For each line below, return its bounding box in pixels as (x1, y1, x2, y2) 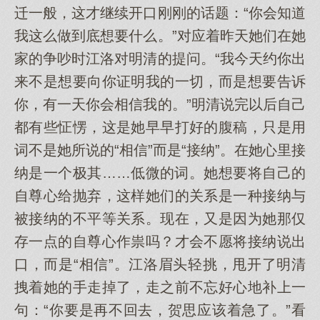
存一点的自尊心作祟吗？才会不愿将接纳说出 (14, 234, 306, 249)
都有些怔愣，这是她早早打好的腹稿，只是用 (14, 119, 306, 135)
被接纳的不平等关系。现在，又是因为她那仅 (14, 211, 306, 226)
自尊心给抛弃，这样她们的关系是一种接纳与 (14, 188, 306, 204)
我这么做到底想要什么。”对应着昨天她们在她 (14, 28, 306, 44)
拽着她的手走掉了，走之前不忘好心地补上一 (14, 279, 306, 295)
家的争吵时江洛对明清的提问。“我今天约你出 (14, 51, 306, 66)
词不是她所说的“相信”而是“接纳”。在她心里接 (14, 142, 306, 158)
